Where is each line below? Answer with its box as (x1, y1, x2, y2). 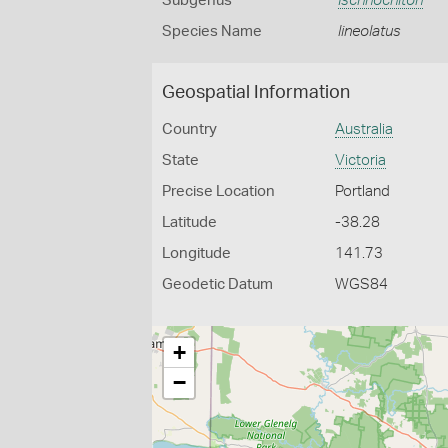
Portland (335, 184, 391, 199)
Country (162, 122, 217, 137)
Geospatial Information (162, 84, 350, 102)
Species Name (162, 24, 262, 39)
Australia (335, 122, 394, 137)
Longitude (162, 246, 231, 261)
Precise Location (162, 184, 275, 199)
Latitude (162, 215, 217, 230)
